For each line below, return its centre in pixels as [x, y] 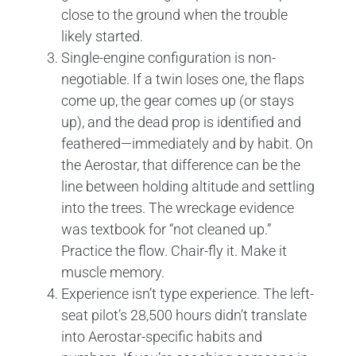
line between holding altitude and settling [188, 186]
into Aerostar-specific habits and [162, 336]
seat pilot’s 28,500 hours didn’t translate [184, 315]
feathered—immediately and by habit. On [187, 143]
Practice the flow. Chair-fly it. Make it [174, 250]
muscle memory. [113, 272]
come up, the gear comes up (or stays [178, 100]
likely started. [102, 36]
